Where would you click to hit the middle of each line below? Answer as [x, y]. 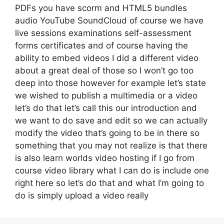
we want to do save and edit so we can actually [111, 120]
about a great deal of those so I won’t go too [104, 70]
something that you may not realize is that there [111, 145]
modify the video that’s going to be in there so [107, 133]
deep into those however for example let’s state [110, 83]
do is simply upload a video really [82, 195]
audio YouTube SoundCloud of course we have [109, 20]
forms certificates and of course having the [101, 45]
